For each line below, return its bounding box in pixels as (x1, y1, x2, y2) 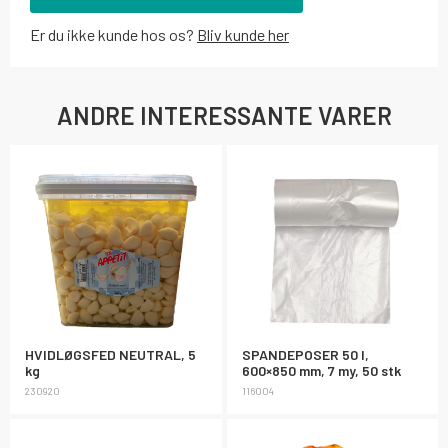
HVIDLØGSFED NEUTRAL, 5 (25, 345, 196, 363)
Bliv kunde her (197, 25, 289, 44)
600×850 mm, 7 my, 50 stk (241, 361, 401, 379)
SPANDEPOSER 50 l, (241, 345, 369, 363)
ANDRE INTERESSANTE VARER (56, 101, 392, 130)
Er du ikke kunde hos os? (30, 25, 197, 44)
